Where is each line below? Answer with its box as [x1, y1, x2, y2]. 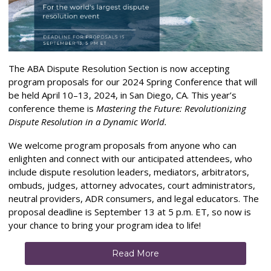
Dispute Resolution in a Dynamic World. [8, 116, 167, 128]
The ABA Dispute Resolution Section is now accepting [8, 62, 230, 75]
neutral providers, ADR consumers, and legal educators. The [8, 192, 259, 205]
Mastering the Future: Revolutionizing [96, 102, 246, 115]
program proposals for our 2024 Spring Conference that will [8, 76, 257, 88]
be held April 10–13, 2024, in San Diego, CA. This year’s [8, 89, 237, 102]
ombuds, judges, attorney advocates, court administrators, [8, 179, 255, 192]
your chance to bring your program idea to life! [8, 219, 201, 232]
